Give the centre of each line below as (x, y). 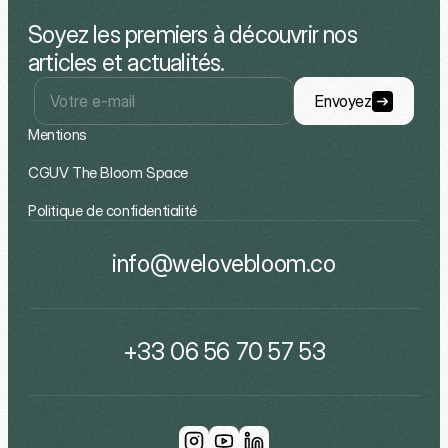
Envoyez (343, 100)
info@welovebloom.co (224, 263)
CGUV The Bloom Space (108, 172)
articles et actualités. (126, 62)
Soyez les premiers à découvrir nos (192, 34)
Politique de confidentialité (112, 210)
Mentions (57, 134)
